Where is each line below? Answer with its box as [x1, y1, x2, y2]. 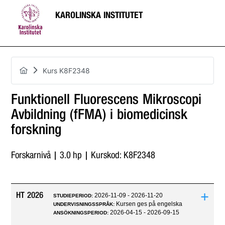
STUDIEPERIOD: [53, 193, 95, 198]
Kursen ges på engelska [116, 200, 183, 207]
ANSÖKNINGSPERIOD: [53, 210, 110, 215]
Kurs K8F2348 [43, 66, 90, 75]
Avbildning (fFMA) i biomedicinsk [11, 107, 188, 122]
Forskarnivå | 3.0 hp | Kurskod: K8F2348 [11, 150, 156, 160]
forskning [11, 122, 62, 137]
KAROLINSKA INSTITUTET [55, 11, 143, 20]
